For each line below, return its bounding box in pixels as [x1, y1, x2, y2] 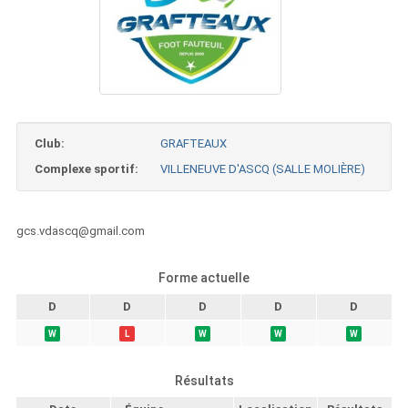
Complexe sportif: [34, 162, 138, 177]
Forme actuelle [158, 270, 250, 286]
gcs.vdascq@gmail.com [15, 224, 145, 239]
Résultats [174, 373, 234, 389]
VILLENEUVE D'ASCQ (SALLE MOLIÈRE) [159, 162, 365, 177]
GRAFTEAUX [159, 137, 227, 151]
